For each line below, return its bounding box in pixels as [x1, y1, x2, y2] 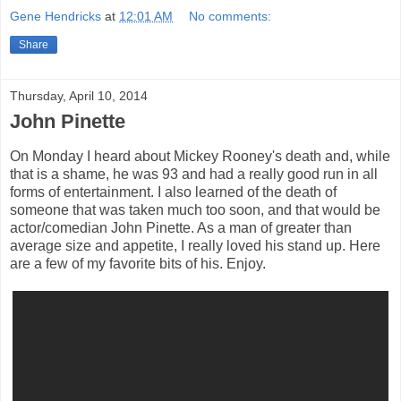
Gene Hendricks [10, 8, 101, 23]
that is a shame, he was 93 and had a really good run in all [10, 166, 378, 182]
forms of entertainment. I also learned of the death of [10, 183, 337, 200]
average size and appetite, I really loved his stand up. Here [10, 237, 380, 253]
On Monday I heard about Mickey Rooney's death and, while [10, 148, 390, 164]
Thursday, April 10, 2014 [10, 88, 148, 103]
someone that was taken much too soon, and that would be [10, 201, 380, 218]
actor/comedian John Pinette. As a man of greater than [10, 219, 352, 235]
